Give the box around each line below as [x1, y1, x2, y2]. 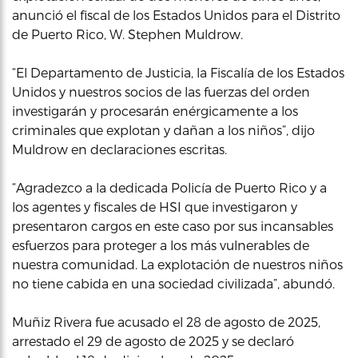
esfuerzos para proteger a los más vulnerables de [12, 237, 309, 253]
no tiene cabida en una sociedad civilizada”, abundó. [12, 276, 335, 291]
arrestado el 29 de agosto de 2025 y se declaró [12, 333, 294, 348]
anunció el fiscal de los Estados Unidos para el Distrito [12, 7, 340, 22]
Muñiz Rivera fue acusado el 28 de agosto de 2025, [12, 314, 320, 329]
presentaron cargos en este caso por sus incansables [12, 218, 333, 233]
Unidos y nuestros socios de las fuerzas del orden [12, 84, 310, 99]
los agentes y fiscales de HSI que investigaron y [12, 199, 297, 214]
